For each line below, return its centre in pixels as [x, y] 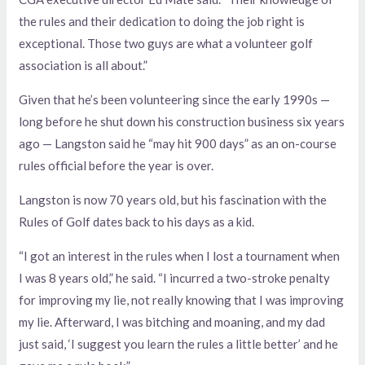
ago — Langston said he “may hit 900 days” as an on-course [178, 143]
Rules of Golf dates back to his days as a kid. [137, 221]
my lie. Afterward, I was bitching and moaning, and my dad [172, 321]
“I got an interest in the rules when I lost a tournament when [180, 255]
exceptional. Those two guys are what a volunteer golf [166, 43]
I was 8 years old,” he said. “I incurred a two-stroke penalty [175, 277]
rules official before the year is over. [117, 165]
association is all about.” [84, 65]
